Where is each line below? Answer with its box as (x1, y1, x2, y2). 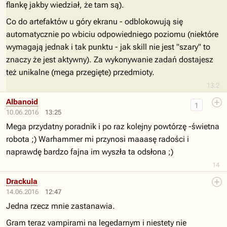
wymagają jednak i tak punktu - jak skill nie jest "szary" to (6, 42, 210, 52)
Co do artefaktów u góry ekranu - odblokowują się (6, 17, 183, 26)
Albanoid (6, 97, 38, 106)
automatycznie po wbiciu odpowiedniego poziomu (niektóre (6, 29, 218, 39)
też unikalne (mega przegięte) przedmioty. (6, 67, 155, 77)
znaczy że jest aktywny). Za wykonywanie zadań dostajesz (6, 55, 213, 64)
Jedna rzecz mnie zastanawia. (6, 201, 115, 211)
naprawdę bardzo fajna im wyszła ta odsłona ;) (6, 147, 173, 157)
